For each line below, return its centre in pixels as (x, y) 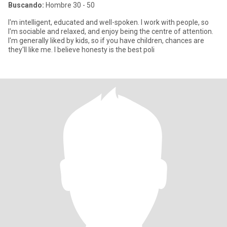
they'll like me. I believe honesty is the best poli (81, 50)
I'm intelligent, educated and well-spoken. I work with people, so (108, 22)
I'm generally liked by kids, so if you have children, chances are (106, 41)
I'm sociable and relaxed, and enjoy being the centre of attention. (111, 31)
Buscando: (26, 5)
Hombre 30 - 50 (69, 5)
